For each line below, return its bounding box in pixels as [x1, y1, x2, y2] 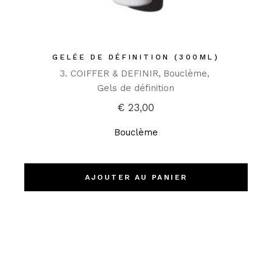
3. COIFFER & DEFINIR [59, 68, 158, 80]
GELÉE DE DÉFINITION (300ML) [52, 53, 220, 62]
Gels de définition [97, 83, 175, 94]
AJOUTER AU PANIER [84, 173, 188, 182]
